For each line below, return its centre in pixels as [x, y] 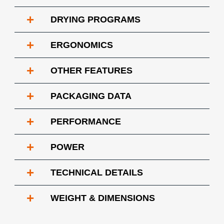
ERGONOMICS [82, 45]
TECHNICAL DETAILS [97, 172]
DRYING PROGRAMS [95, 19]
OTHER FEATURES [91, 70]
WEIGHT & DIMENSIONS [103, 198]
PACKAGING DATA [91, 96]
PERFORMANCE [86, 121]
